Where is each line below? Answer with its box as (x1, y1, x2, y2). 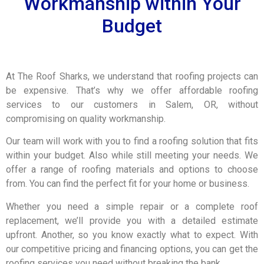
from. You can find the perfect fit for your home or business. (6, 178, 249, 190)
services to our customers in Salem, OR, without (6, 98, 258, 110)
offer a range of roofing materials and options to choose (6, 164, 258, 176)
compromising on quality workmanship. (6, 113, 166, 124)
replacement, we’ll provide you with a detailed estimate (6, 214, 258, 226)
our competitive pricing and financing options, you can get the (6, 243, 258, 255)
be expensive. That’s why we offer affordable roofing (6, 84, 258, 96)
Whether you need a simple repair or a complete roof (6, 200, 258, 212)
